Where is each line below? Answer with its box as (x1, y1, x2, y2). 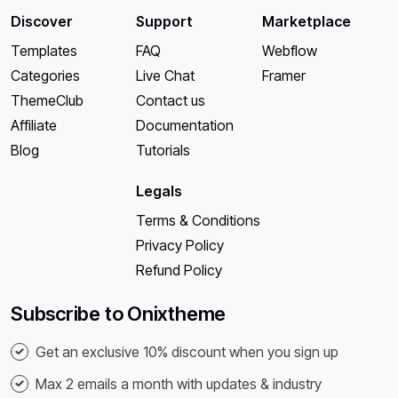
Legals (136, 181, 183, 200)
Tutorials (136, 140, 191, 159)
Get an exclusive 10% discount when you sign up (36, 342, 338, 361)
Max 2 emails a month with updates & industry (36, 374, 322, 393)
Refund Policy (136, 260, 223, 279)
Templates (11, 41, 77, 60)
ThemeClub (11, 91, 84, 109)
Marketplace (261, 12, 351, 30)
